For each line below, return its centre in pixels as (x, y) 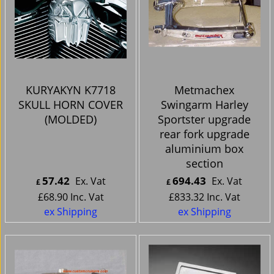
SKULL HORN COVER (71, 105)
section (204, 164)
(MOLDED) (71, 120)
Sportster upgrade (205, 120)
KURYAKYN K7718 (71, 90)
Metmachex (205, 90)
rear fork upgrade (204, 134)
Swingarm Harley (204, 105)
